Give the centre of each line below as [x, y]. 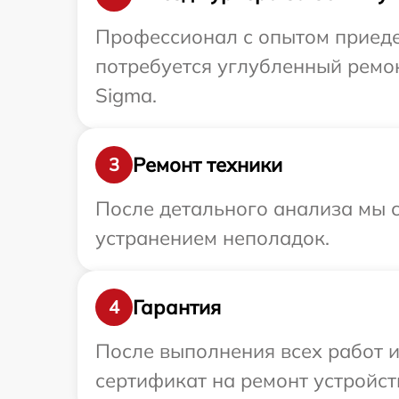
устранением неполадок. [212, 238]
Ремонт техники [208, 164]
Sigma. [126, 96]
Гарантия [177, 307]
